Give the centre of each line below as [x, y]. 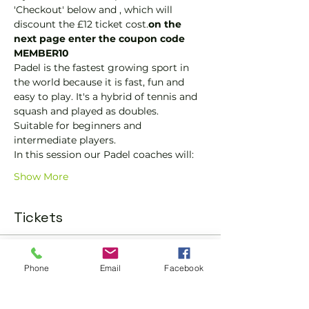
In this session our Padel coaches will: [104, 154]
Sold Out [39, 259]
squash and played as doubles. [86, 111]
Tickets [38, 217]
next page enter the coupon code [101, 39]
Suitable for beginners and [79, 126]
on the [166, 24]
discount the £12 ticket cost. [81, 24]
